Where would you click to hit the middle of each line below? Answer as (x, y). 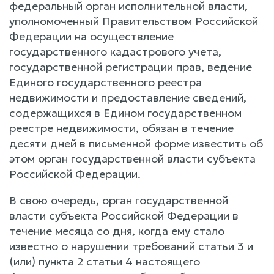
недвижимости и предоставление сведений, (128, 97)
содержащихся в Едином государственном (125, 113)
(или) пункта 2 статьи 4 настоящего (105, 261)
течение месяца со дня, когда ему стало (117, 231)
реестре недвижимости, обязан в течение (121, 128)
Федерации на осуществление (91, 36)
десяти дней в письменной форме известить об (136, 143)
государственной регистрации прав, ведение (131, 67)
